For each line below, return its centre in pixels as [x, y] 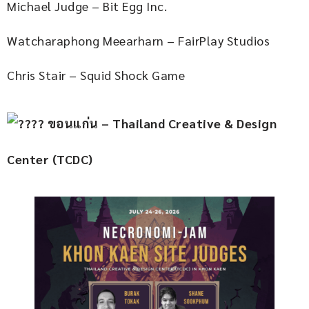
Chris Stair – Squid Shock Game [96, 75]
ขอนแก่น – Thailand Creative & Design [162, 123]
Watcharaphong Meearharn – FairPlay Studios [138, 41]
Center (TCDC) [50, 159]
